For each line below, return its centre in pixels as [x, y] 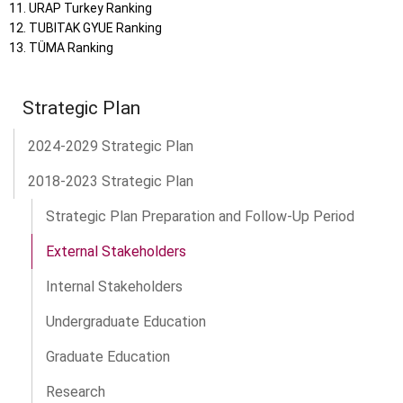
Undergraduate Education [126, 321]
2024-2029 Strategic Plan [111, 146]
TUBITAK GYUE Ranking [96, 28]
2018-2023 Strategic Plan [111, 181]
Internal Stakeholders [114, 286]
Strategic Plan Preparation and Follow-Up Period [200, 216]
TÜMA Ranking [72, 48]
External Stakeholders [116, 251]
